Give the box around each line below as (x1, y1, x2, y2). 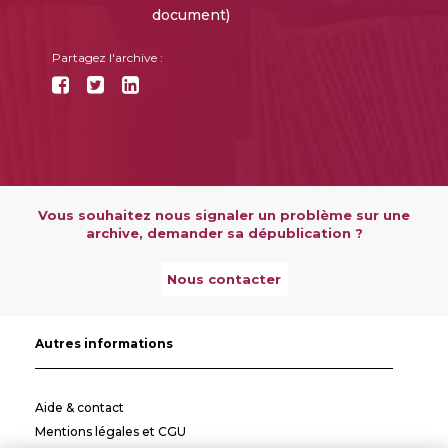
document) (151, 6, 230, 25)
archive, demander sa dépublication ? (85, 225, 363, 242)
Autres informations (35, 336, 173, 352)
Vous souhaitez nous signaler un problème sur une (38, 207, 410, 224)
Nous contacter (167, 271, 281, 288)
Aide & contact (35, 400, 124, 416)
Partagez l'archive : (51, 50, 163, 66)
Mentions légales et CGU (35, 424, 186, 440)
